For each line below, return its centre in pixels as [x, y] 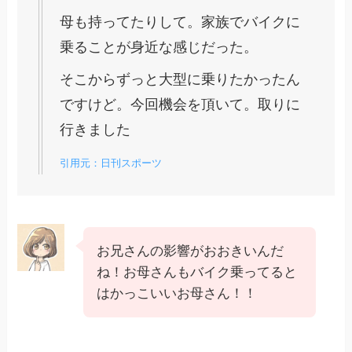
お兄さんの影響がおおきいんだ [191, 251]
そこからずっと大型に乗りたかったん [180, 80]
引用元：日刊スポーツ [111, 163]
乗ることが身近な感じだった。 [159, 48]
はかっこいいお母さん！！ [177, 293]
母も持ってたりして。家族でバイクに [180, 22]
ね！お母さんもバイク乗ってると [197, 272]
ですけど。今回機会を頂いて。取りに [180, 105]
